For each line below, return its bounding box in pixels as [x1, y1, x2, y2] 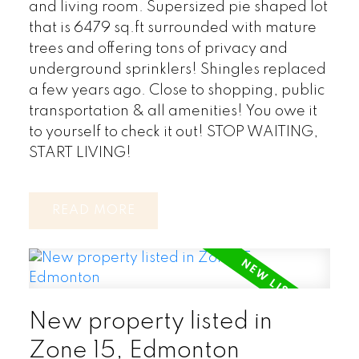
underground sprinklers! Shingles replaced [28, 62, 326, 77]
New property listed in [28, 310, 272, 335]
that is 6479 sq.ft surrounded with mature [28, 20, 317, 35]
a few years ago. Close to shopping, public [28, 83, 325, 98]
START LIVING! [28, 145, 131, 160]
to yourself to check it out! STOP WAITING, [28, 124, 318, 139]
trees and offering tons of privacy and [28, 41, 288, 56]
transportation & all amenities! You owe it [28, 103, 317, 119]
